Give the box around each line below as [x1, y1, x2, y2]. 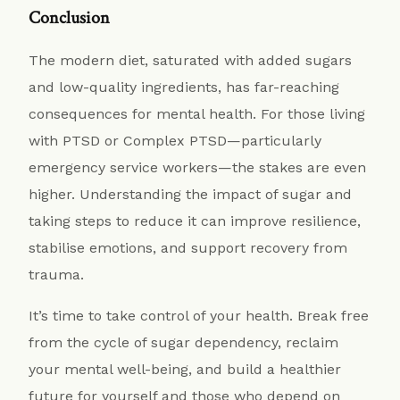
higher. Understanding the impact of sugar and [29, 186, 353, 204]
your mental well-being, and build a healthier [29, 361, 342, 379]
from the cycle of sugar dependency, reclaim [29, 334, 339, 352]
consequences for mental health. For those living [29, 105, 366, 123]
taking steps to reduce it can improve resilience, [29, 212, 362, 230]
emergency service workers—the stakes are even [29, 159, 367, 177]
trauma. [29, 266, 85, 284]
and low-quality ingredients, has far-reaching [29, 79, 340, 96]
